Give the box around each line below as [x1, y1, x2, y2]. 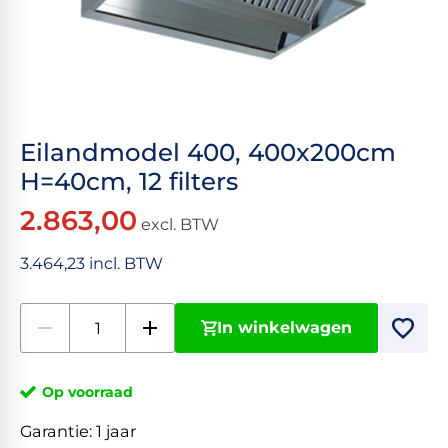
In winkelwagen [217, 318, 353, 338]
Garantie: [20, 421, 96, 442]
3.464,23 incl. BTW [20, 253, 163, 274]
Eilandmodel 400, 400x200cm [20, 137, 396, 168]
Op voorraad [42, 383, 133, 402]
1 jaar [96, 421, 136, 442]
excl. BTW [137, 214, 219, 235]
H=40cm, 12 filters [20, 166, 238, 197]
